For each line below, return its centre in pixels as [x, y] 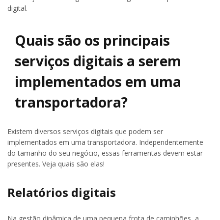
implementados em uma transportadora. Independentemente [105, 142]
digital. [17, 8]
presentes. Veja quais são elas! [56, 164]
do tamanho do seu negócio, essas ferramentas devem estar [105, 153]
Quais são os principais [92, 41]
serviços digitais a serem [98, 61]
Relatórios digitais [62, 192]
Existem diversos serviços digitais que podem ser [85, 132]
